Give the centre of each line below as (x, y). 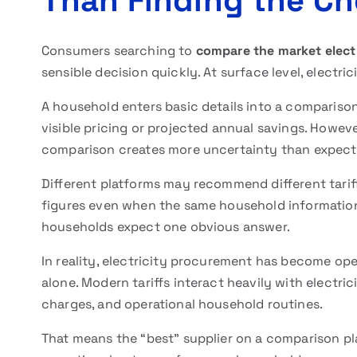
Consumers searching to (119, 51)
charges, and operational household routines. (182, 304)
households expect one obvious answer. (166, 227)
